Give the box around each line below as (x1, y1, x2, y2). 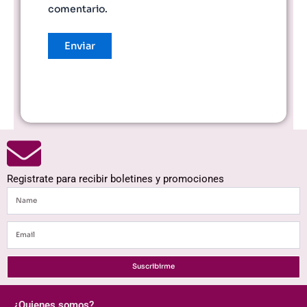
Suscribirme (132, 262, 175, 271)
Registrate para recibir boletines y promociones (7, 172, 224, 185)
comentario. (48, 3, 108, 16)
